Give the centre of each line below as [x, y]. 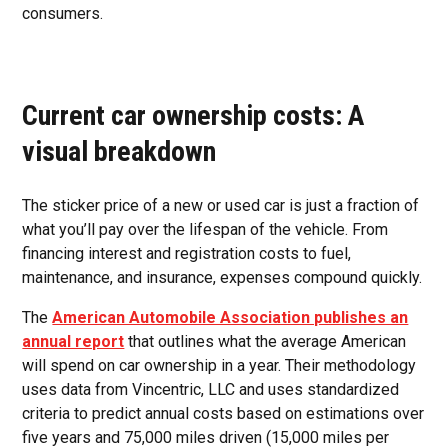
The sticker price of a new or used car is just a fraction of [221, 205]
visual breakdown [119, 151]
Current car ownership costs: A [193, 115]
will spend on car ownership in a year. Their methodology [219, 365]
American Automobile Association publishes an [230, 317]
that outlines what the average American [265, 341]
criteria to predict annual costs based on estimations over [223, 413]
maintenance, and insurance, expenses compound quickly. [222, 277]
